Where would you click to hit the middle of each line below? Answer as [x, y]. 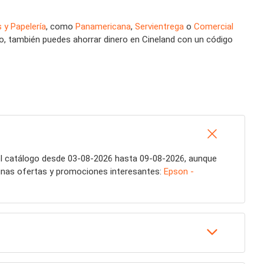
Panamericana [103, 27]
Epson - [179, 171]
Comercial [214, 27]
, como [61, 27]
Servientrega [159, 27]
